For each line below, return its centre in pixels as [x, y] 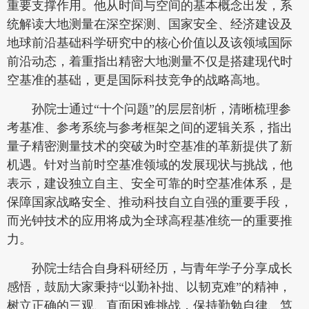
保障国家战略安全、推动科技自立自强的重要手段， [150, 202]
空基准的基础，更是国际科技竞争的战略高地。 [137, 80]
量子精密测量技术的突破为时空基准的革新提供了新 [150, 147]
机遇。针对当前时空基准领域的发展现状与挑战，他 [150, 165]
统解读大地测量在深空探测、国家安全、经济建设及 [150, 24]
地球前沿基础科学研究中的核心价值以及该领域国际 [150, 43]
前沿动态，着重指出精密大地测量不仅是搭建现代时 [150, 62]
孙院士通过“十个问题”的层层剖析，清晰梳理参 [161, 109]
